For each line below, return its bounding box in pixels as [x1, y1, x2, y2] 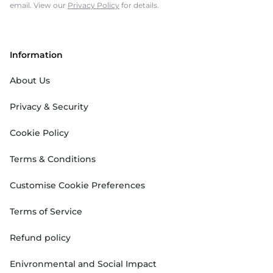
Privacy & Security [10, 101, 88, 113]
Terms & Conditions [10, 154, 96, 165]
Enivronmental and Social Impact [10, 258, 157, 270]
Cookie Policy [10, 127, 69, 139]
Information [10, 49, 63, 61]
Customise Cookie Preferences [10, 180, 145, 191]
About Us [10, 75, 50, 87]
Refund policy [10, 232, 71, 244]
